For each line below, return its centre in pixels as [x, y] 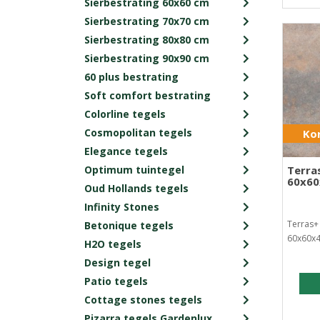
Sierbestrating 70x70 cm [147, 21]
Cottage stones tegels [143, 299]
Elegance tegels [126, 151]
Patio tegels [116, 281]
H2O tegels [113, 244]
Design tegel [117, 262]
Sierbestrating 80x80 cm [147, 39]
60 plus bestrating [131, 76]
